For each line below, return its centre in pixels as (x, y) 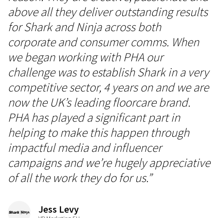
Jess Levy (59, 209)
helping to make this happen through (99, 132)
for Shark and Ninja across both (84, 27)
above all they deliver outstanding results (108, 12)
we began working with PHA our (85, 57)
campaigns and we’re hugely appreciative (109, 163)
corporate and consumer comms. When (103, 42)
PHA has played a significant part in (94, 117)
